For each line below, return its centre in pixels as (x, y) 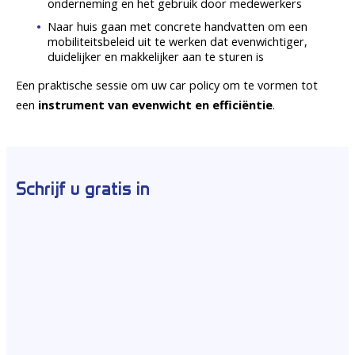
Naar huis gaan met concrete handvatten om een (177, 26)
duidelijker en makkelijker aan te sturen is (156, 56)
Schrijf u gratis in (83, 189)
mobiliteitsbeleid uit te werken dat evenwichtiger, (177, 41)
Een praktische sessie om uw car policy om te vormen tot (167, 85)
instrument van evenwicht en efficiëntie (155, 105)
